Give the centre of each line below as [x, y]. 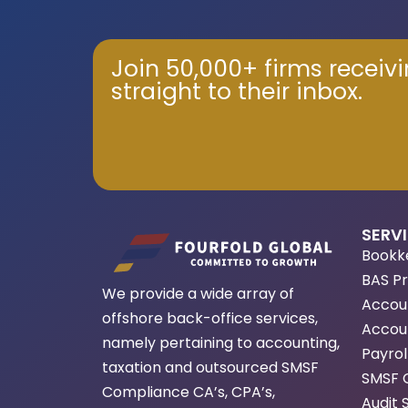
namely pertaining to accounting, [221, 342]
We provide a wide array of [198, 293]
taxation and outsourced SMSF [210, 367]
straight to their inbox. [237, 92]
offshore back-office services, [210, 318]
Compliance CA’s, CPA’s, [189, 392]
